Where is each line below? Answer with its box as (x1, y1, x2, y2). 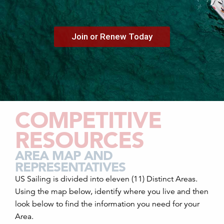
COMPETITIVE (15, 106, 161, 133)
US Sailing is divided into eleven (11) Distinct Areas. (15, 174, 197, 184)
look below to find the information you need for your (15, 199, 199, 209)
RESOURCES (15, 126, 144, 153)
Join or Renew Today (71, 31, 152, 41)
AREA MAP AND (15, 147, 112, 163)
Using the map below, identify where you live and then (15, 186, 208, 196)
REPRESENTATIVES (15, 159, 125, 175)
